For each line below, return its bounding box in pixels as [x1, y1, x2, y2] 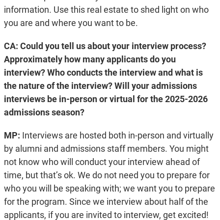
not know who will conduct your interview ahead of [3, 157, 200, 167]
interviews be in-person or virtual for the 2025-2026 [3, 94, 208, 105]
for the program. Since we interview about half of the [3, 196, 208, 207]
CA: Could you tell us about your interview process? [3, 41, 206, 52]
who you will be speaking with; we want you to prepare [3, 183, 215, 194]
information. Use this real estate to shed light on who [3, 4, 209, 15]
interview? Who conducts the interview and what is [3, 67, 203, 78]
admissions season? [3, 107, 86, 118]
